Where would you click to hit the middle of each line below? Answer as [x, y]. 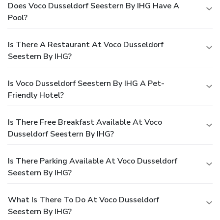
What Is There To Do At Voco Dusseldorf [83, 200]
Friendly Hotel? [36, 96]
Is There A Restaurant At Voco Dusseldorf [86, 45]
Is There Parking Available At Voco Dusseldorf [93, 161]
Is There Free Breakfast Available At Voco [85, 123]
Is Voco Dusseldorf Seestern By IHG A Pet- [86, 84]
